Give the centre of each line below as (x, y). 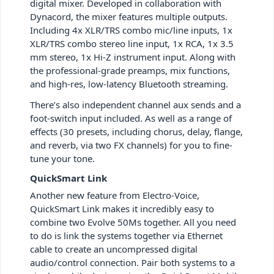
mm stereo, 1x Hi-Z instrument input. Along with (133, 57)
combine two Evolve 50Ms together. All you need (133, 222)
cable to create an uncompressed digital (114, 249)
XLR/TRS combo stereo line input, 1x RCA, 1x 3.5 (132, 43)
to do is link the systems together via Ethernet (126, 235)
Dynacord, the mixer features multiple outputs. (129, 16)
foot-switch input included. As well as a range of (131, 118)
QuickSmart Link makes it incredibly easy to (122, 208)
